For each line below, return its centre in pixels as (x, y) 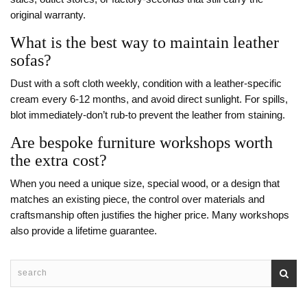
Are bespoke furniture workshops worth (142, 143)
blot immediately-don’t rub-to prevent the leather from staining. (148, 115)
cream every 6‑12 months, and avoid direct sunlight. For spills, (149, 100)
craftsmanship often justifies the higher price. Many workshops (150, 216)
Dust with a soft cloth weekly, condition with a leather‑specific (146, 84)
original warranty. (48, 15)
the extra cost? (59, 161)
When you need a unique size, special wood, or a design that (145, 184)
